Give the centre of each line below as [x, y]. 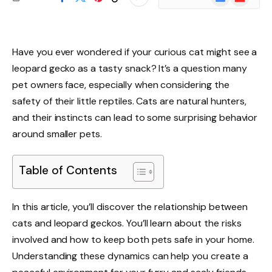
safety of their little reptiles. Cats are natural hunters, [130, 101]
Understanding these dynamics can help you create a [130, 256]
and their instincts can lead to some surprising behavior [135, 117]
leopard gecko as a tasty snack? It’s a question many [130, 68]
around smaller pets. [57, 134]
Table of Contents [68, 171]
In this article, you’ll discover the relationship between [130, 206]
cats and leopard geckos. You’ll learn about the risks [127, 223]
